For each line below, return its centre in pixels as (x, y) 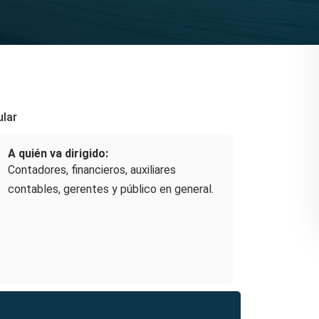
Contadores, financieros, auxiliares (92, 170)
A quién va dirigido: (58, 153)
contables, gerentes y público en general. (111, 189)
